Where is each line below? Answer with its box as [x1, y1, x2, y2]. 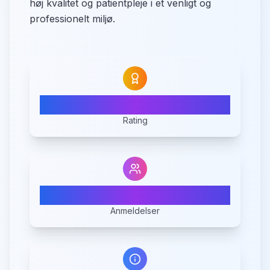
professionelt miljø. [30, 13, 115, 25]
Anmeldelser [110, 206, 160, 216]
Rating [122, 115, 148, 125]
